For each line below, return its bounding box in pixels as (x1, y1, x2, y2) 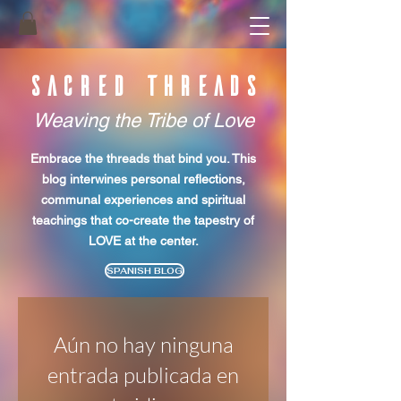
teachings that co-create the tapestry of (32, 213, 254, 228)
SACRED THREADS (27, 68, 260, 102)
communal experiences (41, 192, 176, 208)
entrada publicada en (47, 362, 239, 389)
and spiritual (176, 192, 245, 208)
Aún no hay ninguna (53, 331, 234, 359)
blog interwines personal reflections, (41, 172, 245, 187)
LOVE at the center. (88, 234, 199, 249)
